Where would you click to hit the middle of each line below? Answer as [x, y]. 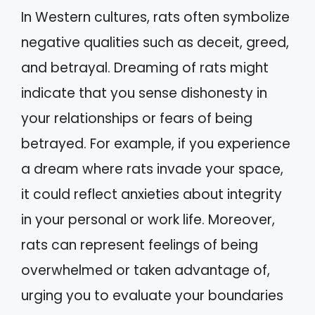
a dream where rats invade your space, [152, 169]
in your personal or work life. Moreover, [148, 219]
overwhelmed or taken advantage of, [146, 270]
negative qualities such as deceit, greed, [155, 42]
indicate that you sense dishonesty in [144, 93]
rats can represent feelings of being [140, 245]
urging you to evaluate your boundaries [152, 295]
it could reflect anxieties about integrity [152, 194]
